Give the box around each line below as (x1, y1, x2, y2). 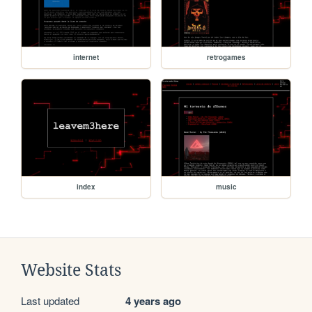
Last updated (21, 293, 79, 309)
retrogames (206, 52, 246, 63)
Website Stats (21, 261, 121, 280)
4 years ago (125, 293, 181, 309)
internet (73, 52, 100, 63)
